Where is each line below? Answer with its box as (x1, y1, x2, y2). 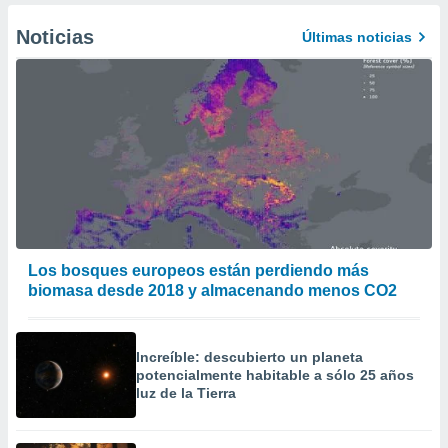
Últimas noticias (302, 29, 412, 45)
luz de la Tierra (136, 385, 236, 401)
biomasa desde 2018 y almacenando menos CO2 (28, 282, 397, 299)
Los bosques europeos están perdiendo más (28, 262, 369, 279)
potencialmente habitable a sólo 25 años (136, 367, 414, 383)
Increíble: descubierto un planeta (136, 349, 363, 365)
